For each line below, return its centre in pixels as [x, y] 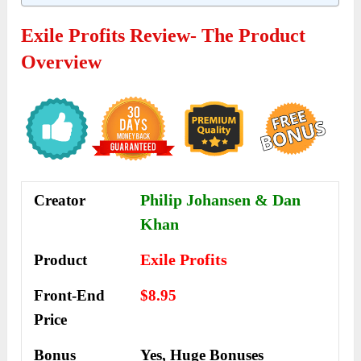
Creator [60, 200]
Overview [62, 62]
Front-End [70, 295]
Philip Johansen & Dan [221, 199]
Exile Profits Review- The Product [164, 36]
